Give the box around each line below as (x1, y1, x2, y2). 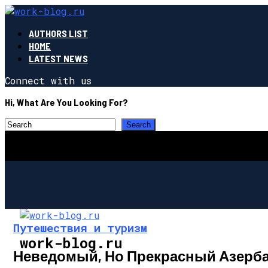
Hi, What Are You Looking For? (5, 96, 128, 108)
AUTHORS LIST (29, 28, 88, 39)
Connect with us (5, 74, 92, 87)
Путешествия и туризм (13, 220, 147, 235)
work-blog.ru (20, 233, 123, 252)
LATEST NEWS (29, 53, 88, 64)
